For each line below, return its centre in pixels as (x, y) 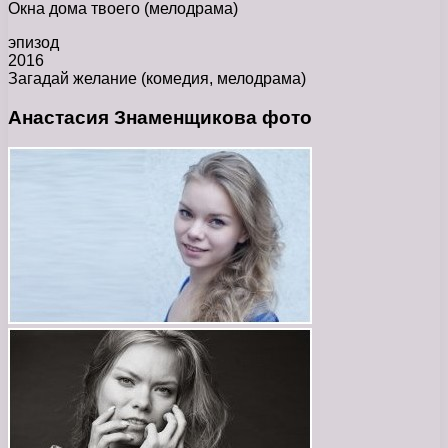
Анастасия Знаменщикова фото (160, 117)
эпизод (33, 42)
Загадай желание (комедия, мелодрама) (157, 78)
